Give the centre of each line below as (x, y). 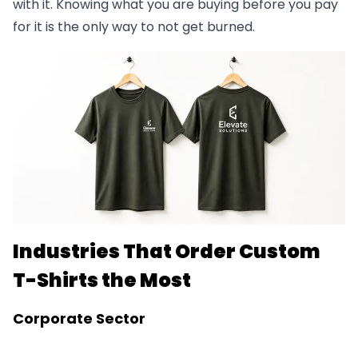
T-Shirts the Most (103, 280)
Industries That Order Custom (167, 252)
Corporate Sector (79, 319)
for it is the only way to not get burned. (134, 26)
